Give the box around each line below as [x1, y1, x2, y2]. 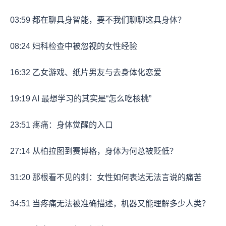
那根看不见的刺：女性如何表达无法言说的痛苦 [30, 173, 202, 182]
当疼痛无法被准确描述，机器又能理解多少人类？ [30, 199, 210, 208]
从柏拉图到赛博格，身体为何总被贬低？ [30, 147, 178, 156]
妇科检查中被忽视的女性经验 [30, 42, 137, 51]
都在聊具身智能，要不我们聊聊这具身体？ [30, 16, 186, 25]
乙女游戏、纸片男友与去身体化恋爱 [30, 68, 161, 77]
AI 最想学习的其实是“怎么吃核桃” [30, 94, 151, 103]
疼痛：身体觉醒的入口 [30, 121, 113, 130]
